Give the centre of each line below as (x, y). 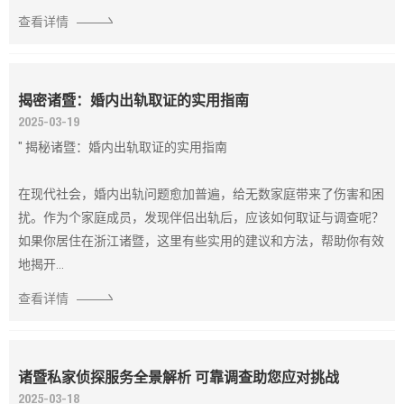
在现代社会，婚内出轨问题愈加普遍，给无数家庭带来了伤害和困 (201, 194)
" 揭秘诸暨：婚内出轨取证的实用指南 (123, 147)
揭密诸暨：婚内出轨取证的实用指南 (133, 101)
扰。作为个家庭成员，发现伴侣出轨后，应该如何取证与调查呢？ (201, 217)
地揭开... (41, 264)
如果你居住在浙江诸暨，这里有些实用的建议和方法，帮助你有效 (201, 241)
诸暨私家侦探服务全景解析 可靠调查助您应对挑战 (179, 377)
